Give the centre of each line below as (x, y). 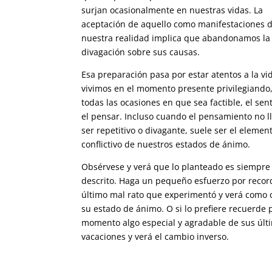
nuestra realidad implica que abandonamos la (176, 38)
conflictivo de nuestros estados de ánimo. (166, 144)
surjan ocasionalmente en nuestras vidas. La (172, 10)
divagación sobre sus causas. (141, 52)
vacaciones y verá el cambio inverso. (155, 237)
